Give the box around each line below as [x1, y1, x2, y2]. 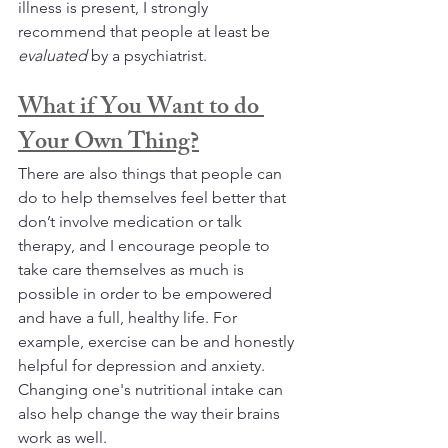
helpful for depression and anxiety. [18, 356, 269, 376]
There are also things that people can [18, 164, 286, 184]
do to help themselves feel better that [18, 188, 290, 208]
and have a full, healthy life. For [18, 308, 241, 328]
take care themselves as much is [18, 260, 248, 280]
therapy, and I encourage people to [18, 236, 274, 256]
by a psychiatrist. [91, 46, 211, 66]
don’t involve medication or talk [18, 212, 246, 232]
